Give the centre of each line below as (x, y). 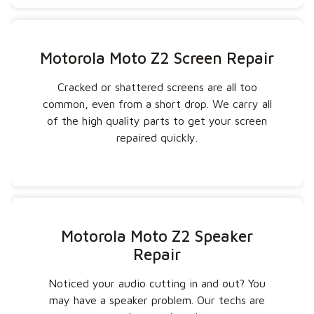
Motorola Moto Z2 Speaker (157, 236)
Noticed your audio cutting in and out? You (157, 284)
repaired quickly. (157, 137)
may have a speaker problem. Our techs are (157, 300)
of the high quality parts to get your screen (157, 120)
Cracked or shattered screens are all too (157, 87)
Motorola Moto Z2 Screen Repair (157, 57)
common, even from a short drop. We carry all (157, 103)
